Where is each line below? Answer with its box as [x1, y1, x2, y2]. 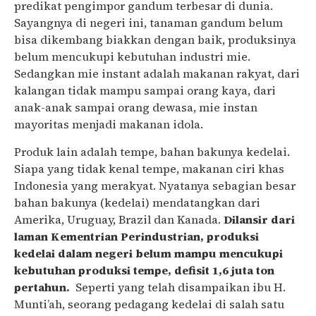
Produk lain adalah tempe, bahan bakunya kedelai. [14, 143, 290, 159]
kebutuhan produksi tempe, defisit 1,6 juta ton [14, 262, 274, 278]
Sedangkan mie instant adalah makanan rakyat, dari [14, 66, 300, 82]
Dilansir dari [224, 211, 295, 227]
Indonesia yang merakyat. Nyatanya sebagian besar [14, 177, 296, 193]
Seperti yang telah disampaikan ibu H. [73, 279, 286, 295]
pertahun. [14, 279, 73, 295]
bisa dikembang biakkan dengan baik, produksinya [14, 32, 296, 48]
